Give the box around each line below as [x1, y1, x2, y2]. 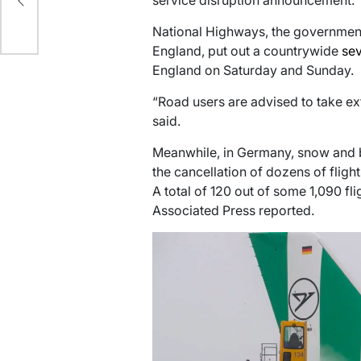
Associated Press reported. [151, 202, 314, 219]
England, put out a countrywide [151, 43, 342, 60]
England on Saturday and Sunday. [151, 62, 354, 79]
